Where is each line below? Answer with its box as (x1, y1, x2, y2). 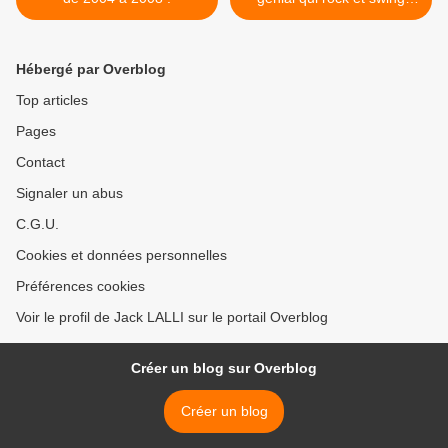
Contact (16, 154, 65, 170)
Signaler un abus (16, 185, 123, 201)
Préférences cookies (16, 278, 145, 294)
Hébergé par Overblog (16, 61, 166, 77)
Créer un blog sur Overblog (131, 360, 317, 376)
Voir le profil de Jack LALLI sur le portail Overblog (16, 309, 328, 325)
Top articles (16, 92, 88, 108)
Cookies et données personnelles (16, 247, 227, 263)
